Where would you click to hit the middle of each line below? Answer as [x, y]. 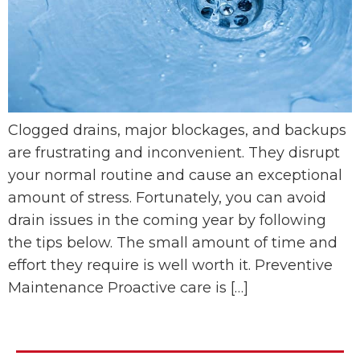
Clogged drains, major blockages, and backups [177, 130]
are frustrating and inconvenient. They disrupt [174, 152]
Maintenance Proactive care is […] [128, 287]
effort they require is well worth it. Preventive [170, 265]
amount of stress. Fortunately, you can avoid [167, 197]
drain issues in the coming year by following [167, 220]
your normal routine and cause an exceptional [175, 175]
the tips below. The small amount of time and [173, 242]
